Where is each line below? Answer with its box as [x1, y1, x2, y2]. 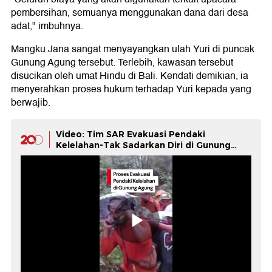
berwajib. [11, 95, 50, 110]
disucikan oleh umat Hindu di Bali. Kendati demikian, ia [11, 68, 248, 84]
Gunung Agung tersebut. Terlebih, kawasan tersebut [11, 55, 233, 70]
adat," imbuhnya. [11, 18, 83, 34]
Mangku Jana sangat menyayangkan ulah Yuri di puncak [11, 41, 254, 57]
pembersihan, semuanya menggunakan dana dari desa [11, 5, 248, 21]
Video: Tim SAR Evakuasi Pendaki [56, 129, 205, 140]
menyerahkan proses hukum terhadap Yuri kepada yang [11, 81, 251, 97]
